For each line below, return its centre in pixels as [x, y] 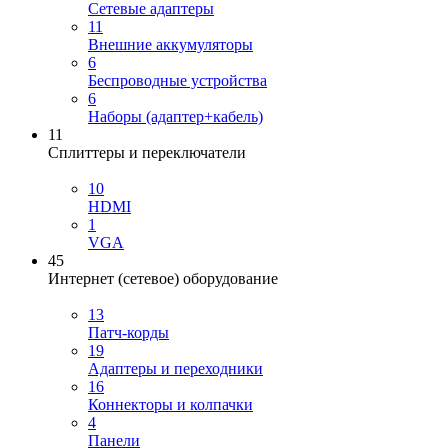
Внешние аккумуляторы [170, 45]
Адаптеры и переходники [175, 369]
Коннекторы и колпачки [170, 405]
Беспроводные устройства [177, 81]
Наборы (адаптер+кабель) [175, 117]
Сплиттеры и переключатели [147, 153]
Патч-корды [128, 333]
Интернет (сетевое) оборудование [163, 279]
